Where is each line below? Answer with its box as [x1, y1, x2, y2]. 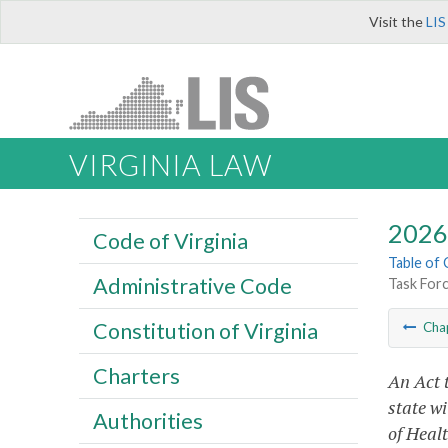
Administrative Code [92, 272, 292, 299]
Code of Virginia [92, 227, 248, 254]
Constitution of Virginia [92, 317, 318, 344]
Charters [92, 362, 180, 389]
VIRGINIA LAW [69, 148, 272, 183]
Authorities [92, 407, 203, 434]
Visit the [369, 13, 426, 30]
